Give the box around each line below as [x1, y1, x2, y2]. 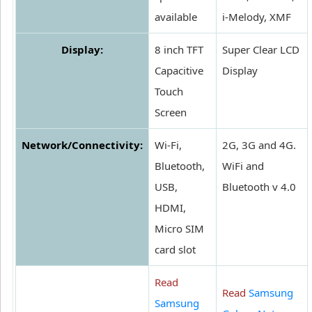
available [155, 10, 197, 24]
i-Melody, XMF [222, 10, 291, 24]
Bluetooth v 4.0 [222, 180, 296, 194]
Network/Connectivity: [22, 138, 143, 153]
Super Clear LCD [222, 42, 299, 57]
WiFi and [222, 159, 264, 173]
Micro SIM [155, 221, 204, 236]
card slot [155, 242, 196, 257]
